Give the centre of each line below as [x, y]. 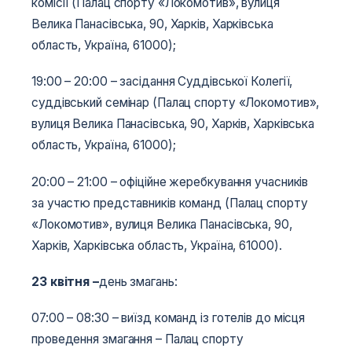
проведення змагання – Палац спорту [137, 339]
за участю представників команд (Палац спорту [170, 203]
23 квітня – [65, 281]
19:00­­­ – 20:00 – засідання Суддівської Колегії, [162, 82]
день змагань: [138, 281]
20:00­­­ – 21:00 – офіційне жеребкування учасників [170, 181]
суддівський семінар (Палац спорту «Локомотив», [176, 103]
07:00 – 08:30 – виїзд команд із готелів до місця [169, 317]
